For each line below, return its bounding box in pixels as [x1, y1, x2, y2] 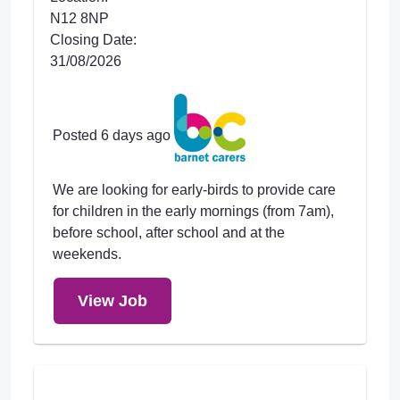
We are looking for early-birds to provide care [53, 182, 336, 197]
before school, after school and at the [53, 225, 285, 240]
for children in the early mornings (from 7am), [53, 204, 334, 219]
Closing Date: [50, 32, 137, 47]
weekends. [53, 246, 121, 262]
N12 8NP [50, 11, 109, 26]
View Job [78, 291, 147, 310]
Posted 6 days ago [53, 128, 171, 144]
